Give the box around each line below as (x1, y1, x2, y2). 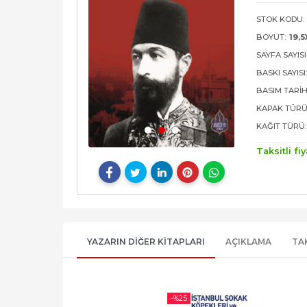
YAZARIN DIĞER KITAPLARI (87, 236, 205, 247)
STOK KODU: (256, 14, 305, 25)
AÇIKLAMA (225, 236, 271, 247)
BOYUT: (256, 32, 286, 42)
